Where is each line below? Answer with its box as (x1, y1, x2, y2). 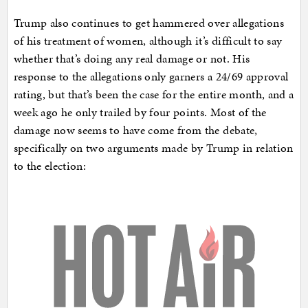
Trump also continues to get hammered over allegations (13, 14, 285, 32)
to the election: (13, 157, 87, 175)
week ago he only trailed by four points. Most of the (13, 104, 267, 121)
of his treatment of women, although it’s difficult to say (13, 32, 283, 49)
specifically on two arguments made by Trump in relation (13, 140, 294, 157)
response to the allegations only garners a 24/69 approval (13, 68, 289, 85)
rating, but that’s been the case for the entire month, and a (13, 86, 294, 103)
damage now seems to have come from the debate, (13, 122, 258, 139)
